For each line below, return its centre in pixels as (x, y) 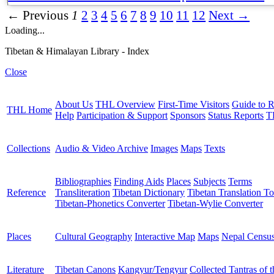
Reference (26, 192)
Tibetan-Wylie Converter (215, 203)
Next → (229, 15)
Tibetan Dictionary (149, 192)
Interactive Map (165, 236)
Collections (28, 148)
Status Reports (236, 115)
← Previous (38, 15)
